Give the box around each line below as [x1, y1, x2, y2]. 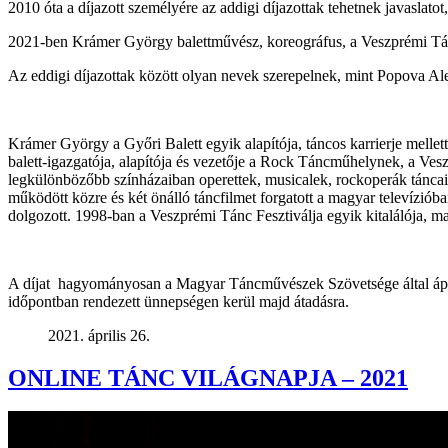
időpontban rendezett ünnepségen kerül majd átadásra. [8, 292, 349, 310]
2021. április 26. [48, 326, 150, 344]
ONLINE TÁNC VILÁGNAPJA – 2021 [8, 364, 408, 391]
